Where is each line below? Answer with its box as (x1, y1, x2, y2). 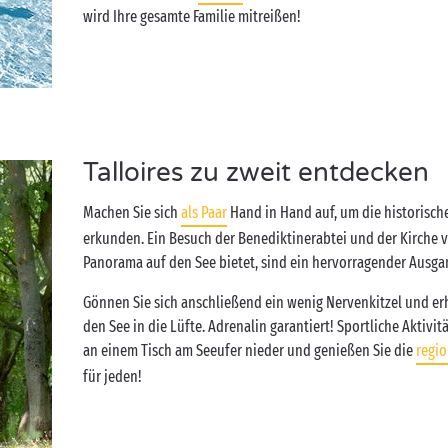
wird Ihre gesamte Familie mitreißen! (83, 7, 302, 26)
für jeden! (83, 367, 143, 386)
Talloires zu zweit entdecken (83, 157, 430, 188)
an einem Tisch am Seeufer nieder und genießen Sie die (83, 341, 417, 360)
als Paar (181, 203, 228, 222)
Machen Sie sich (83, 203, 182, 222)
